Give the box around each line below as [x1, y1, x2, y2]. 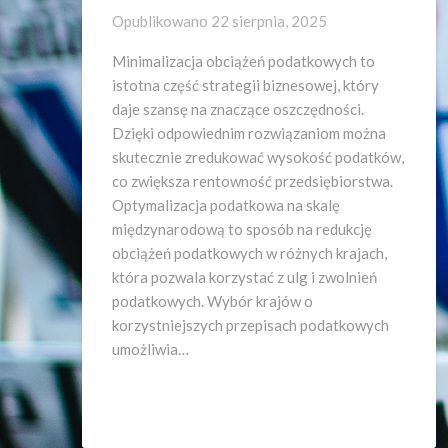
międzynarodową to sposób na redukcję [112, 220, 372, 238]
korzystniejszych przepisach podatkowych [112, 316, 389, 334]
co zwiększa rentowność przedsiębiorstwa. [112, 172, 393, 190]
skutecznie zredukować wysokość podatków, [112, 148, 404, 166]
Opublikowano [112, 12, 211, 30]
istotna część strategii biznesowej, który [112, 76, 379, 94]
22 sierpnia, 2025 [211, 12, 327, 30]
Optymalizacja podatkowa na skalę [112, 196, 340, 214]
